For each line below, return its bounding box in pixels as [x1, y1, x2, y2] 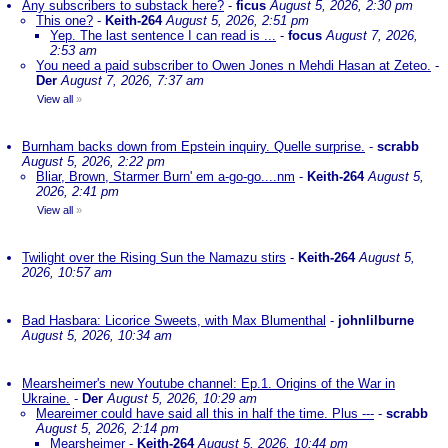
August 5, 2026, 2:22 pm [22, 154, 165, 169]
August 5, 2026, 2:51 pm [166, 13, 309, 28]
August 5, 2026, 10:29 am [107, 391, 257, 406]
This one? [36, 13, 93, 28]
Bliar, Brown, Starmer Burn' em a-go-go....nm [36, 169, 295, 184]
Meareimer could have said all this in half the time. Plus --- [36, 406, 374, 421]
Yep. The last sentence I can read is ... [50, 28, 276, 43]
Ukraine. [22, 391, 70, 406]
